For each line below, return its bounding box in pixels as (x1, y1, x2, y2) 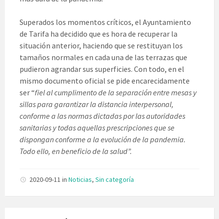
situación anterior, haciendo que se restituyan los (20, 40, 183, 50)
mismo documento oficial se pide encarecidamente (20, 75, 190, 86)
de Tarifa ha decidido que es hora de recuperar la (20, 28, 177, 39)
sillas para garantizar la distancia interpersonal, (20, 99, 174, 109)
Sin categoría (95, 175, 134, 184)
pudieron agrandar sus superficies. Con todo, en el (20, 64, 184, 74)
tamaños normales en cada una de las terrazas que (20, 52, 187, 62)
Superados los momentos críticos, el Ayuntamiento (20, 17, 191, 27)
